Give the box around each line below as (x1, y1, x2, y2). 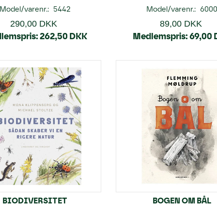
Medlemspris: (132, 31, 188, 42)
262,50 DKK (39, 31, 87, 42)
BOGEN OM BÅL (153, 196, 212, 205)
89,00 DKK (159, 18, 202, 29)
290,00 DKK (10, 18, 58, 29)
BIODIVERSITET (2, 196, 68, 205)
